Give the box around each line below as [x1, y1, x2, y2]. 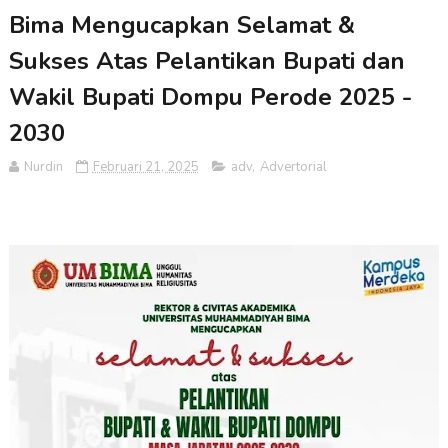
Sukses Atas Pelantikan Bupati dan [8, 45, 405, 78]
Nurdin [23, 158, 63, 177]
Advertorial [259, 158, 327, 177]
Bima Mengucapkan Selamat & [8, 9, 355, 42]
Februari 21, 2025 [92, 158, 199, 177]
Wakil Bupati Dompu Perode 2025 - [8, 81, 412, 114]
